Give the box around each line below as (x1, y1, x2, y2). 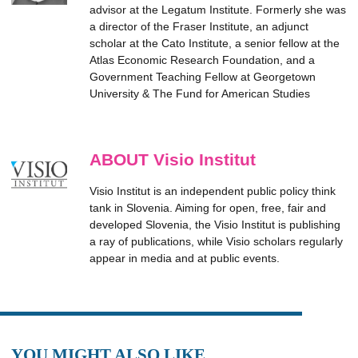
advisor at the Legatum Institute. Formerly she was (89, 3, 346, 16)
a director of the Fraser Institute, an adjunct (89, 20, 308, 33)
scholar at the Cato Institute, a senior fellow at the (89, 37, 340, 50)
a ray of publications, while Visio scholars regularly (89, 235, 343, 248)
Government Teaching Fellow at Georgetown (89, 70, 316, 83)
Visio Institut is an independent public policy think (89, 185, 336, 197)
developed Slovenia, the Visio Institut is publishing (89, 218, 340, 231)
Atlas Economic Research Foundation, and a (89, 54, 315, 66)
